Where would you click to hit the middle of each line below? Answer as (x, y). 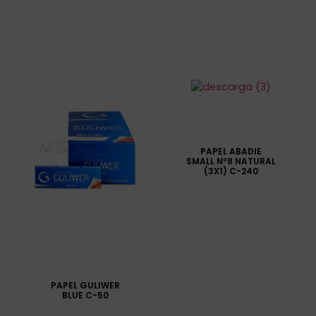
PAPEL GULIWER (85, 286)
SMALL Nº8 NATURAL (231, 161)
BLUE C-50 (85, 296)
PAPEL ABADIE (231, 151)
